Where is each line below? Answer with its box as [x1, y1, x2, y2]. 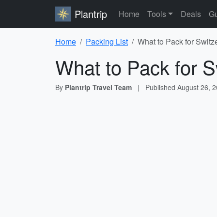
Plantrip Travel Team [65, 82, 132, 92]
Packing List [86, 36, 128, 47]
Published [145, 82, 177, 92]
